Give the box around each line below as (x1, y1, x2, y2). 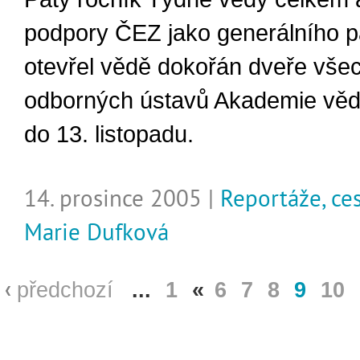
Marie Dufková (24, 217, 169, 247)
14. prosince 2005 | (24, 183, 220, 213)
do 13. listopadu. (24, 121, 194, 147)
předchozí (17, 278, 113, 302)
